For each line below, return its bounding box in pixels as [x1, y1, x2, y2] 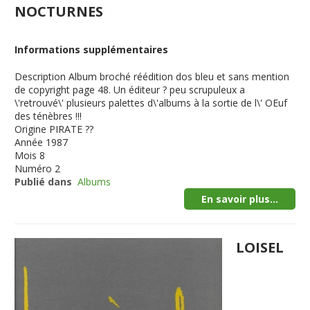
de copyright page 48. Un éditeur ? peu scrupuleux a [15, 83, 246, 96]
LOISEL [236, 238, 284, 257]
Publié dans [15, 175, 73, 188]
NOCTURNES [15, 2, 104, 21]
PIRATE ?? [49, 122, 94, 136]
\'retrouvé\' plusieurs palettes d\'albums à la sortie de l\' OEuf [15, 96, 288, 109]
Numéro [15, 162, 53, 175]
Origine [15, 122, 47, 136]
